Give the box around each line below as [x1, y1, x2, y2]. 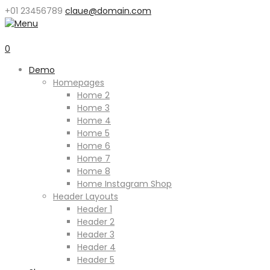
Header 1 [77, 203, 112, 215]
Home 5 [77, 127, 110, 139]
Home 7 [77, 152, 110, 165]
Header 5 [77, 254, 115, 266]
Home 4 [77, 115, 111, 127]
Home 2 [77, 89, 110, 101]
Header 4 [77, 241, 116, 253]
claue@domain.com [65, 5, 151, 17]
